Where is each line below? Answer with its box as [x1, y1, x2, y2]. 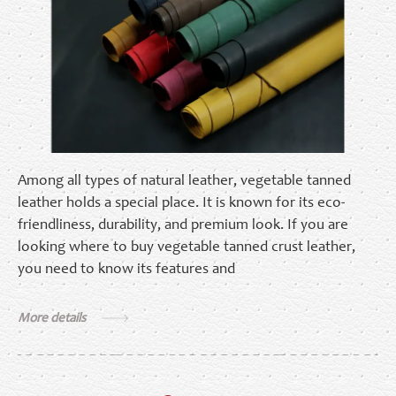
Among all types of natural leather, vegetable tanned [18, 174, 351, 190]
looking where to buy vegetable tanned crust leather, [18, 240, 355, 256]
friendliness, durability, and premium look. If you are [18, 218, 348, 234]
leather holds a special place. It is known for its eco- [18, 196, 345, 212]
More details [18, 312, 88, 326]
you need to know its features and [18, 263, 235, 278]
